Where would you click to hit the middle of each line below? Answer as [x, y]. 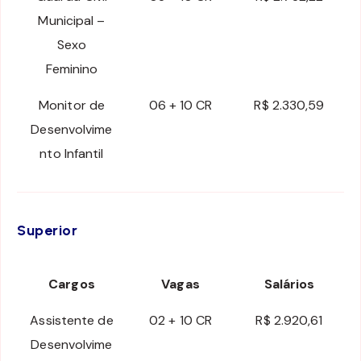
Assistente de [72, 321]
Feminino [72, 69]
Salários [289, 284]
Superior [47, 231]
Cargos [72, 284]
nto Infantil [72, 154]
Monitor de [72, 106]
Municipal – [72, 21]
